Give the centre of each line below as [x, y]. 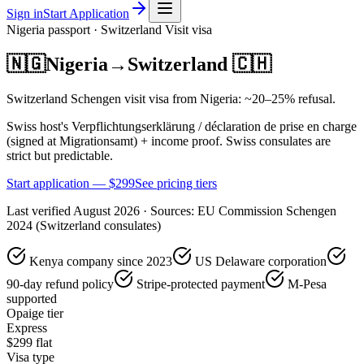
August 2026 [106, 210]
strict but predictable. [60, 155]
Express [27, 327]
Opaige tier [35, 313]
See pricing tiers [176, 183]
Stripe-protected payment [201, 284]
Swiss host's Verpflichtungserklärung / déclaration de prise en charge [182, 126]
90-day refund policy [60, 284]
